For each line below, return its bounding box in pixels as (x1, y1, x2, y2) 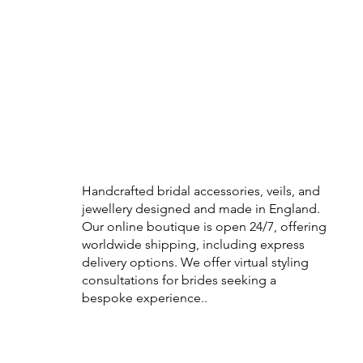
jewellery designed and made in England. (82, 200, 320, 216)
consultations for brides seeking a (82, 271, 276, 288)
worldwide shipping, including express (82, 236, 305, 252)
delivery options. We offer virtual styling (82, 254, 309, 270)
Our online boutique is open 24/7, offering (82, 218, 327, 234)
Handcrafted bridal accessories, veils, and (82, 182, 320, 199)
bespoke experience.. (82, 289, 207, 305)
